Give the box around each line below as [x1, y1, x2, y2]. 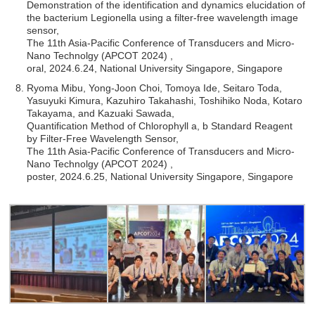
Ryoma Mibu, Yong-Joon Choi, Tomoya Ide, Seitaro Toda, [27, 82, 283, 94]
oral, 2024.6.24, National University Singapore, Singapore [27, 62, 283, 74]
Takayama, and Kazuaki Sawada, [27, 107, 175, 119]
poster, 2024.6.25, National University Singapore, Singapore [27, 170, 294, 182]
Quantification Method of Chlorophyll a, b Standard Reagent [27, 120, 293, 131]
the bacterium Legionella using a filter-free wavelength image [27, 11, 299, 23]
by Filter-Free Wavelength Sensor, [27, 132, 179, 144]
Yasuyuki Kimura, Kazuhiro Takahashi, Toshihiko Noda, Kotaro [27, 94, 303, 106]
